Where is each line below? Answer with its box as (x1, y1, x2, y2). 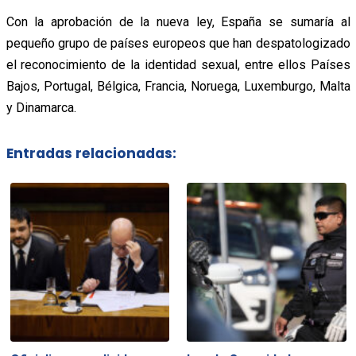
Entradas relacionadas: (6, 144, 176, 164)
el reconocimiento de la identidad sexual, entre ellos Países (6, 56, 350, 72)
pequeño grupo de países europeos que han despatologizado (6, 35, 350, 51)
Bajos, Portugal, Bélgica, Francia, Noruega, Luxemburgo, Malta (6, 78, 350, 94)
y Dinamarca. (6, 99, 76, 115)
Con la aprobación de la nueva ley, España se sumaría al (6, 14, 350, 29)
